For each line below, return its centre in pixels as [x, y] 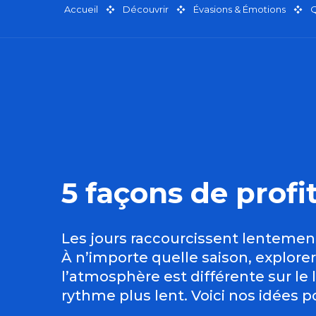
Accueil [81, 9]
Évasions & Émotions [239, 9]
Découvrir [146, 9]
